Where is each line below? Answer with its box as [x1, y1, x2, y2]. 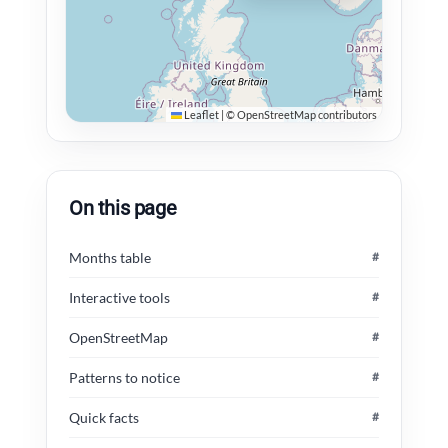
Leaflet [182, 108, 219, 122]
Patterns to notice [69, 369, 180, 387]
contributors [316, 108, 377, 122]
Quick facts [69, 409, 139, 427]
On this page [69, 196, 177, 221]
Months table [69, 249, 151, 267]
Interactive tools [69, 289, 170, 307]
